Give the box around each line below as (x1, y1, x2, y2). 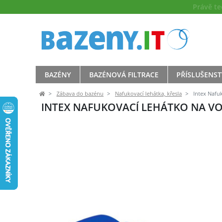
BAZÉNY (44, 69, 71, 79)
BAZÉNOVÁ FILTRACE (89, 69, 159, 79)
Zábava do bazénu (56, 90, 104, 97)
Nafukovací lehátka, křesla (115, 90, 182, 97)
